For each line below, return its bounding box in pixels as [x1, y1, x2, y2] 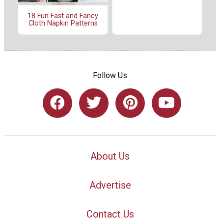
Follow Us [93, 70, 127, 80]
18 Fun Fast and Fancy [27, 12, 98, 21]
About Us [90, 150, 130, 163]
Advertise [89, 179, 131, 192]
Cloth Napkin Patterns [28, 19, 98, 28]
